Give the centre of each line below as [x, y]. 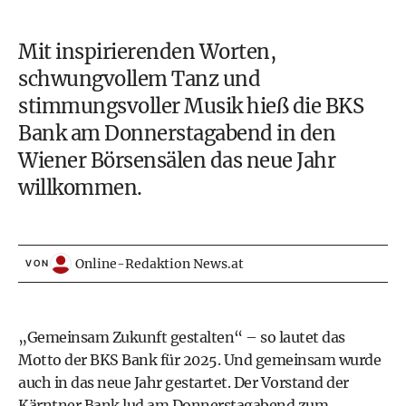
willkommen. [80, 188]
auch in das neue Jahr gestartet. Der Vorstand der [184, 382]
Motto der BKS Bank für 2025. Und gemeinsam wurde [199, 360]
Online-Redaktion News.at [159, 264]
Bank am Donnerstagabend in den [177, 133]
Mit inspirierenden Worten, [147, 52]
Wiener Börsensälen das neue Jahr [177, 160]
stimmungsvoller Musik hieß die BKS [191, 106]
